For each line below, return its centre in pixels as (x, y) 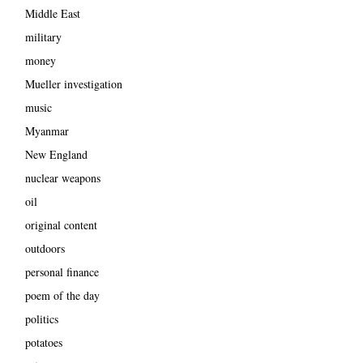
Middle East (52, 13)
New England (56, 154)
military (43, 36)
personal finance (62, 271)
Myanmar (47, 130)
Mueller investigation (73, 83)
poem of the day (62, 295)
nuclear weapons (62, 177)
